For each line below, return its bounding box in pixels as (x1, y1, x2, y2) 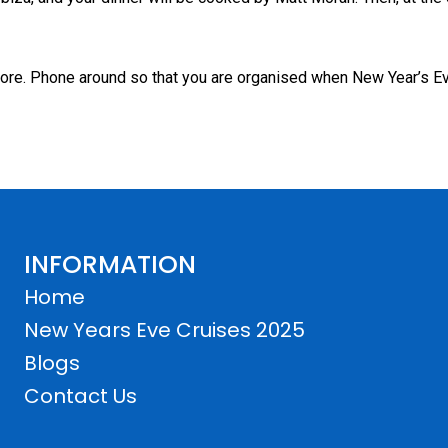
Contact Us (24, 382, 137, 411)
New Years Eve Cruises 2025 (24, 316, 305, 345)
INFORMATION (24, 247, 196, 283)
